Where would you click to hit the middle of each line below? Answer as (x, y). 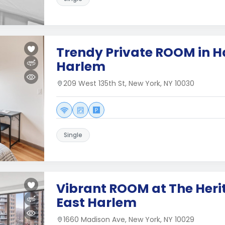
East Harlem (96, 203)
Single (73, 135)
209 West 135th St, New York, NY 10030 (129, 83)
